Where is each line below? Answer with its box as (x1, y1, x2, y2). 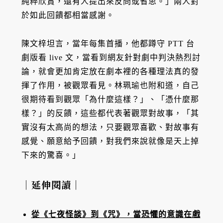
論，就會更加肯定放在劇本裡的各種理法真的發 (21, 67, 199, 76)
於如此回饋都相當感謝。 (21, 10, 114, 19)
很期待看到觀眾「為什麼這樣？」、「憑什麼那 (21, 95, 199, 104)
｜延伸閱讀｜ (21, 178, 81, 192)
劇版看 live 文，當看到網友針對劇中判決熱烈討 (21, 53, 201, 62)
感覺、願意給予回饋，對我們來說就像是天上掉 (21, 136, 199, 145)
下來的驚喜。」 (21, 150, 81, 159)
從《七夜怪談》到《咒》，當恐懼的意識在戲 (31, 210, 201, 219)
